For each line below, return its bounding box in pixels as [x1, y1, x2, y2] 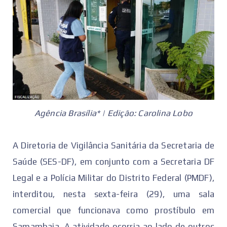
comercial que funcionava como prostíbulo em [13, 205, 214, 216]
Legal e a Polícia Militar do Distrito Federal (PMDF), [13, 173, 214, 183]
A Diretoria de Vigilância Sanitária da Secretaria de [13, 140, 214, 151]
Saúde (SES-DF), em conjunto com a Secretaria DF [13, 157, 214, 167]
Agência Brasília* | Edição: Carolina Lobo [34, 108, 193, 119]
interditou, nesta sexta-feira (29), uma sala [13, 189, 214, 200]
